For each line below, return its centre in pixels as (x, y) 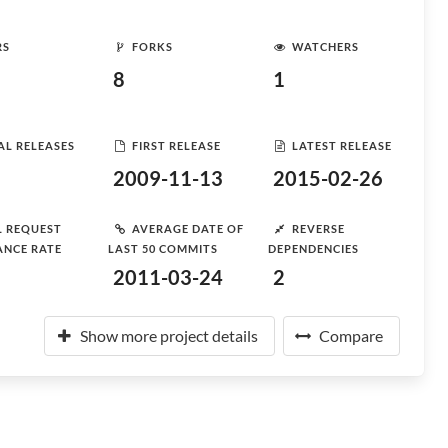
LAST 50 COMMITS (163, 248)
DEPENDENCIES (313, 248)
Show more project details (169, 335)
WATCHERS (325, 46)
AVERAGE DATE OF (188, 228)
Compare (351, 335)
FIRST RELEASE (176, 145)
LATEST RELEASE (342, 145)
